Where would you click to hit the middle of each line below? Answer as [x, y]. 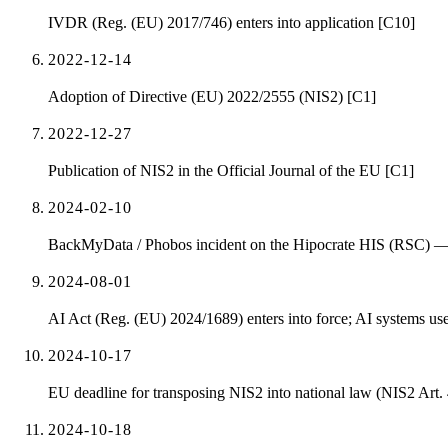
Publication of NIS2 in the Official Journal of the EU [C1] [231, 171]
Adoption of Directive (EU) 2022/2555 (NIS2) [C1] [212, 97]
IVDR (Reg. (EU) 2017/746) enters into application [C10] [231, 23]
